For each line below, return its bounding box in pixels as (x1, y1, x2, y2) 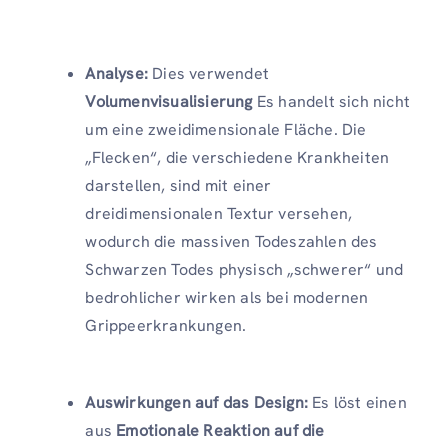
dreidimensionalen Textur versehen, (85, 202, 353, 224)
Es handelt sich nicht (252, 90, 410, 112)
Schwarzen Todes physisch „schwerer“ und (85, 258, 404, 280)
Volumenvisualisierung (85, 90, 253, 112)
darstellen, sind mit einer (85, 174, 272, 196)
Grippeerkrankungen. (85, 314, 247, 336)
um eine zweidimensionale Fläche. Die (85, 118, 367, 140)
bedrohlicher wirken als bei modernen (85, 286, 369, 308)
